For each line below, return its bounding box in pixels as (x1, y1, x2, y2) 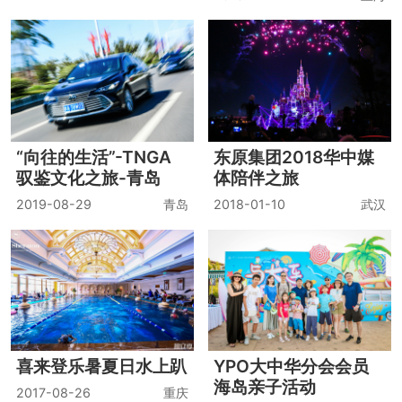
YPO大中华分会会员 (214, 355, 370, 378)
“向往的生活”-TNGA (15, 145, 171, 168)
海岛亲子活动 (214, 376, 317, 398)
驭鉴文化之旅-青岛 (15, 166, 161, 188)
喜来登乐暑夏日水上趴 (15, 355, 187, 378)
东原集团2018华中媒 (214, 145, 375, 168)
